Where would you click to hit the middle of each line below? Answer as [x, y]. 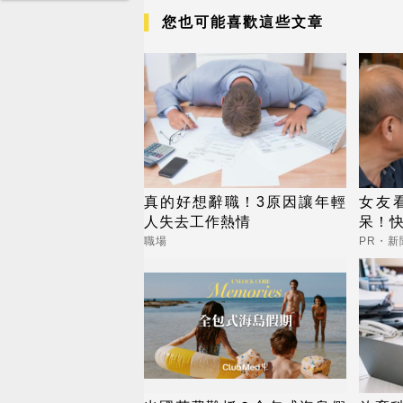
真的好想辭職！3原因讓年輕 [245, 201]
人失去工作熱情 [197, 221]
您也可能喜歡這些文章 [243, 22]
